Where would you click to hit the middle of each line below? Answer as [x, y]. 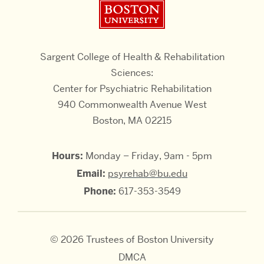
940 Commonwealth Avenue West [132, 104]
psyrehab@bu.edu [148, 173]
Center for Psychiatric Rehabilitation [132, 88]
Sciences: [132, 72]
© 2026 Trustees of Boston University [132, 239]
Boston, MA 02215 [132, 120]
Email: [91, 173]
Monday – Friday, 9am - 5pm [148, 156]
